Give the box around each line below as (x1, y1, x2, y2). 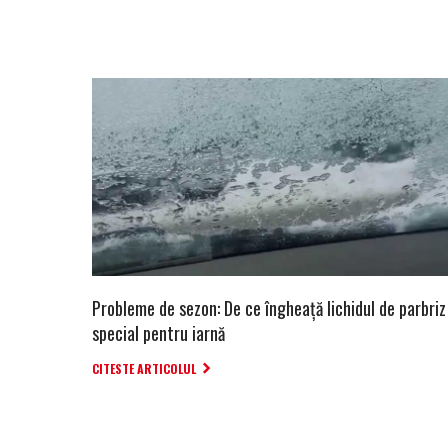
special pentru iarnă (92, 319, 225, 346)
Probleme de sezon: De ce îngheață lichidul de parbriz (92, 294, 446, 321)
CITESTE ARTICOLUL (92, 359, 196, 377)
